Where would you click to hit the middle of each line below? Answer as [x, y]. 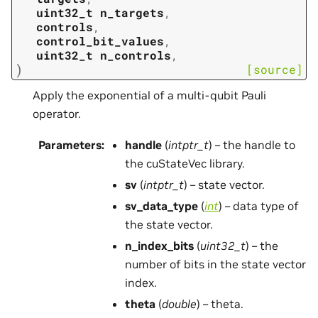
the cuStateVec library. [185, 164]
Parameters [70, 145]
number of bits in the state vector [215, 264]
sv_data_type [161, 206]
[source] [275, 70]
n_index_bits [159, 246]
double [179, 304]
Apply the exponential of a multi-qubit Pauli [149, 95]
